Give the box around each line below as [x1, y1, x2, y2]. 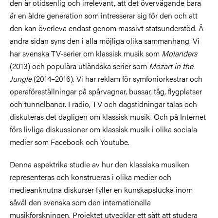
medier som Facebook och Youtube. [10, 136, 129, 148]
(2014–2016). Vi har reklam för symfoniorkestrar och [32, 73, 202, 85]
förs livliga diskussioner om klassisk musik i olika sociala [10, 124, 197, 135]
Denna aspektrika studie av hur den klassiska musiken [10, 159, 189, 170]
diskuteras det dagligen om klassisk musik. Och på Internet [10, 111, 206, 123]
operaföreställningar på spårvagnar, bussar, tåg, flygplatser [10, 86, 202, 97]
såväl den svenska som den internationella [10, 197, 151, 208]
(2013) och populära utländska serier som [10, 60, 149, 72]
